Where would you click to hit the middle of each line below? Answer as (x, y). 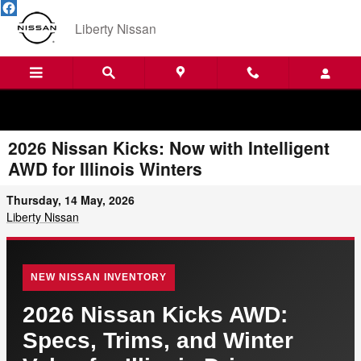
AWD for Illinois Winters (105, 168)
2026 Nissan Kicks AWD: (155, 315)
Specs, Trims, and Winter (158, 340)
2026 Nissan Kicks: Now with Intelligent (169, 147)
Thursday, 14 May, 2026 (71, 200)
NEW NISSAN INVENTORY (99, 277)
